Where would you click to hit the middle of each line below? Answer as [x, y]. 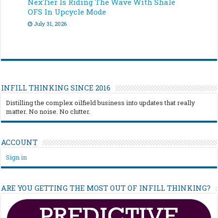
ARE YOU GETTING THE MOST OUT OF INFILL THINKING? [106, 188]
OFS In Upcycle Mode [67, 12]
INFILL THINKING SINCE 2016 [56, 88]
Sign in [17, 157]
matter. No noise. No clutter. [48, 112]
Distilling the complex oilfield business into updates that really [101, 103]
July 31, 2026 [50, 24]
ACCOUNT [19, 142]
